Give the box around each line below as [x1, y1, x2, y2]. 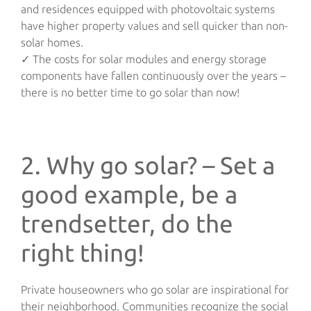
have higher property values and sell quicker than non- [21, 19, 288, 32]
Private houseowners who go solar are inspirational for [21, 283, 289, 296]
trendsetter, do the [21, 209, 233, 237]
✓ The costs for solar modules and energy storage [21, 52, 267, 65]
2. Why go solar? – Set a [21, 151, 275, 179]
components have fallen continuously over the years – [21, 69, 286, 82]
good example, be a [21, 180, 237, 208]
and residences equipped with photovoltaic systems [21, 2, 275, 15]
